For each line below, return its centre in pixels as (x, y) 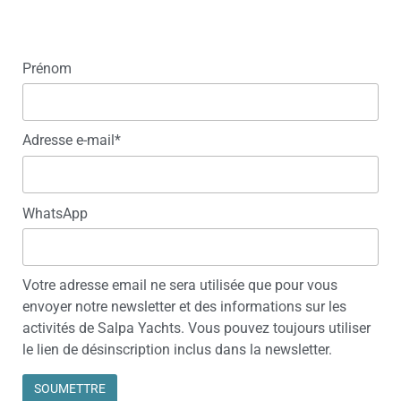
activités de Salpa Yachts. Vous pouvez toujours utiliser (196, 328)
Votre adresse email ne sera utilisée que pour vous (180, 285)
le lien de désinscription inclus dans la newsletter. (177, 350)
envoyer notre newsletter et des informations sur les (184, 307)
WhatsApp (55, 213)
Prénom (47, 68)
